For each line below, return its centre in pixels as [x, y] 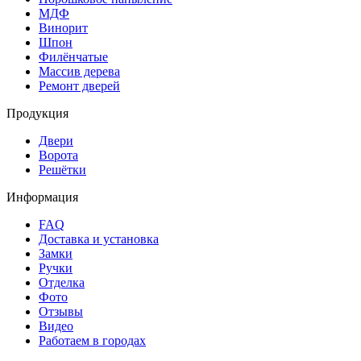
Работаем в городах [92, 341]
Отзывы [61, 312]
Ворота [58, 156]
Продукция [37, 114]
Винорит [63, 28]
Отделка [62, 283]
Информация [42, 197]
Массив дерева [79, 72]
